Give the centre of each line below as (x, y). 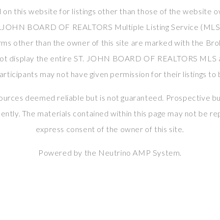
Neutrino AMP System (139, 153)
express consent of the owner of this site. (110, 129)
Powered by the (68, 153)
